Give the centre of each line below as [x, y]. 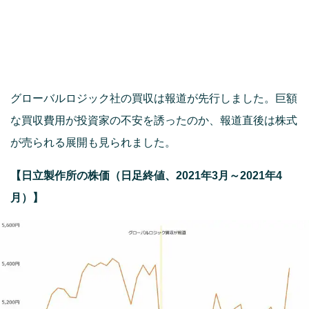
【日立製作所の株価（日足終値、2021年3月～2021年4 [146, 176]
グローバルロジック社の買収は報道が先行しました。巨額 [154, 98]
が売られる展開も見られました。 [93, 142]
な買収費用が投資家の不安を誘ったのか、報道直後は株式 [154, 120]
